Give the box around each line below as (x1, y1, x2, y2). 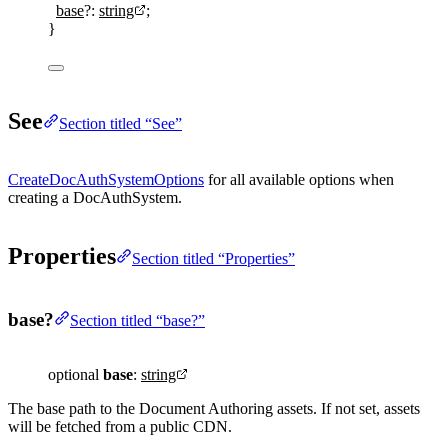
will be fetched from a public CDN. (8, 417, 232, 435)
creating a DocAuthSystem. (8, 189, 182, 207)
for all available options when (204, 171, 394, 189)
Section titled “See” (59, 115, 182, 133)
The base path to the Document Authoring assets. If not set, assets (8, 399, 420, 417)
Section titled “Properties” (132, 250, 295, 268)
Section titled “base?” (70, 311, 205, 329)
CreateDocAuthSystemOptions (8, 171, 204, 189)
